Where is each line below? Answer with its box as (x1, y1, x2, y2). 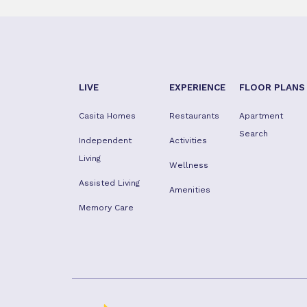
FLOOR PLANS (239, 82, 306, 93)
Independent (79, 136, 132, 145)
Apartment (239, 111, 284, 121)
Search (239, 129, 269, 138)
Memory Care (79, 203, 134, 212)
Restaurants (169, 111, 220, 121)
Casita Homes (79, 111, 136, 121)
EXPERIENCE (169, 82, 226, 93)
